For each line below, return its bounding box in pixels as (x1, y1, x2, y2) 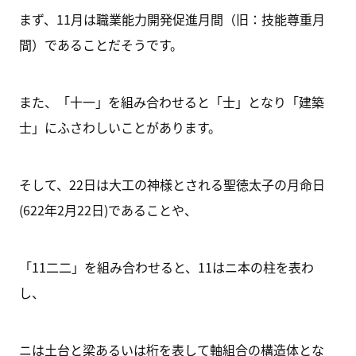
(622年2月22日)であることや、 (18, 200, 197, 219)
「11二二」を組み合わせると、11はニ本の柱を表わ (18, 257, 314, 277)
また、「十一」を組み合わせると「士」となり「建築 (18, 92, 324, 111)
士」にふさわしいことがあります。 (18, 118, 221, 137)
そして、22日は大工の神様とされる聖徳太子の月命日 (18, 175, 325, 194)
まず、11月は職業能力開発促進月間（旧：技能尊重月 (18, 10, 325, 29)
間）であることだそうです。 (18, 35, 183, 54)
